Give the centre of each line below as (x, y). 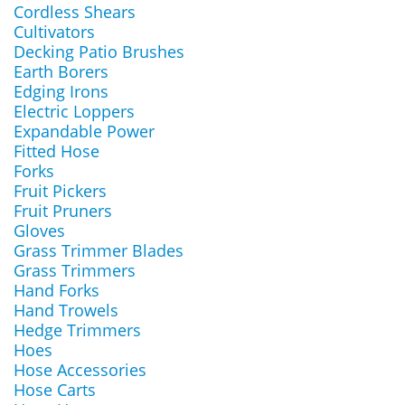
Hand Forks (57, 290)
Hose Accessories (80, 370)
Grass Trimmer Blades (99, 250)
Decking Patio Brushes (99, 52)
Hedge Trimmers (77, 330)
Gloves (39, 231)
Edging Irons (61, 91)
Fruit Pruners (63, 211)
